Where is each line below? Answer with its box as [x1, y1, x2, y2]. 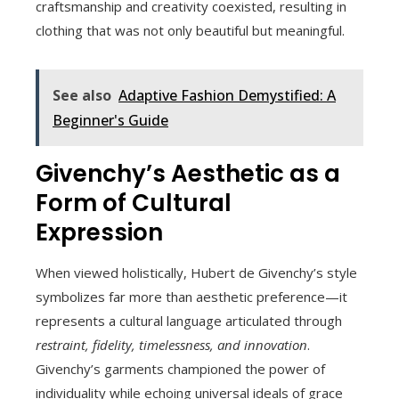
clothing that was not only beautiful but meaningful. [36, 21, 345, 39]
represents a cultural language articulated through [36, 312, 342, 330]
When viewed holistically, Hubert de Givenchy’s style [36, 264, 357, 281]
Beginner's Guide [53, 110, 168, 130]
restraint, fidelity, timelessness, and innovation [36, 336, 307, 354]
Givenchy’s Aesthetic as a [36, 158, 340, 190]
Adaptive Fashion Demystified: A [118, 85, 336, 105]
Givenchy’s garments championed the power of [36, 360, 325, 378]
